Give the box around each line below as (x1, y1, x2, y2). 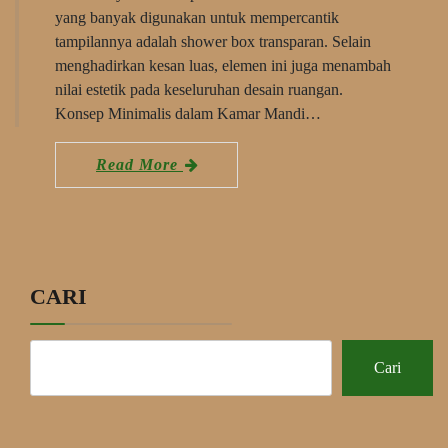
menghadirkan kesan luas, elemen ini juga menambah (55, 56, 391, 74)
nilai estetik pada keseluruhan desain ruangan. (55, 80, 343, 98)
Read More (96, 155, 183, 173)
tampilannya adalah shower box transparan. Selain (55, 32, 371, 50)
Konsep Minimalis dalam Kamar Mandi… (55, 104, 321, 122)
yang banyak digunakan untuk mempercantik (55, 8, 339, 26)
